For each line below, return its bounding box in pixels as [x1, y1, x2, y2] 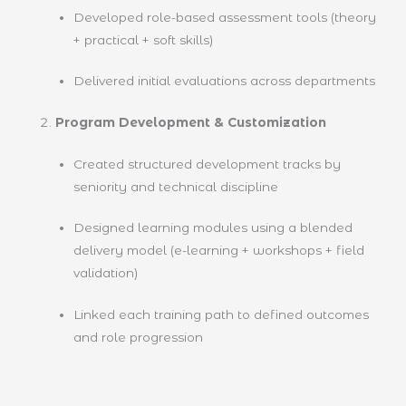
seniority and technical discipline [73, 179, 279, 194]
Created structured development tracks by [73, 156, 342, 171]
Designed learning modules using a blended [73, 220, 353, 236]
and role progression [73, 329, 204, 344]
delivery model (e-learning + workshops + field [73, 243, 365, 258]
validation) [73, 266, 139, 281]
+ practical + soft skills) [73, 32, 214, 47]
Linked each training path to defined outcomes [73, 306, 370, 322]
